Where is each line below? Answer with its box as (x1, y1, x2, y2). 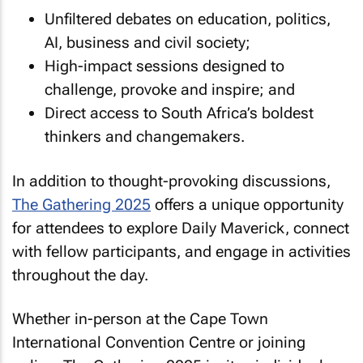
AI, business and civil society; (45, 33, 250, 52)
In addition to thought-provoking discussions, (12, 171, 331, 190)
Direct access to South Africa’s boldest (45, 104, 314, 122)
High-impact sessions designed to (45, 57, 284, 75)
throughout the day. (12, 265, 148, 284)
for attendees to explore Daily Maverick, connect (12, 218, 349, 237)
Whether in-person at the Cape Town (12, 310, 268, 328)
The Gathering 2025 (12, 194, 151, 214)
